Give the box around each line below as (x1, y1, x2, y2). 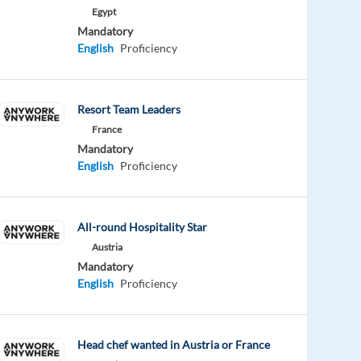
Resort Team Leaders (77, 102, 181, 116)
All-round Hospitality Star (77, 219, 208, 234)
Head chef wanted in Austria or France (77, 337, 271, 351)
